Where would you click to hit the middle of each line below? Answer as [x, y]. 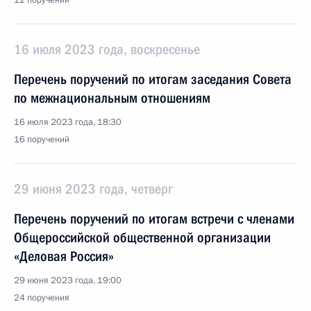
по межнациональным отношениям [112, 98]
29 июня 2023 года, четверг [93, 189]
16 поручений [42, 140]
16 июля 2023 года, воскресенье [107, 49]
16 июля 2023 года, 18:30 [68, 122]
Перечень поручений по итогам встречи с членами [154, 219]
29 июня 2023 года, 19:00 [68, 280]
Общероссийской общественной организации [142, 237]
